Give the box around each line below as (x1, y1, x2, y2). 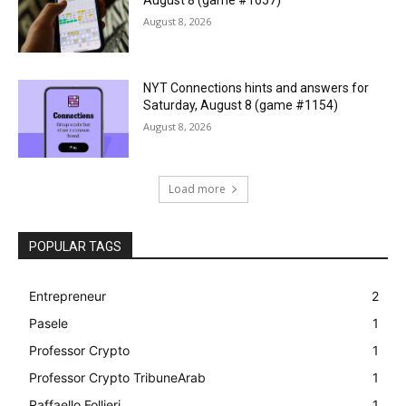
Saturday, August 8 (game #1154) (143, 98, 339, 113)
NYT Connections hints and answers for (143, 81, 370, 96)
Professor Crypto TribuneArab (29, 369, 206, 385)
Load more (168, 180, 226, 197)
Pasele (29, 314, 68, 331)
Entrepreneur (29, 287, 106, 304)
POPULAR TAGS (29, 238, 121, 254)
